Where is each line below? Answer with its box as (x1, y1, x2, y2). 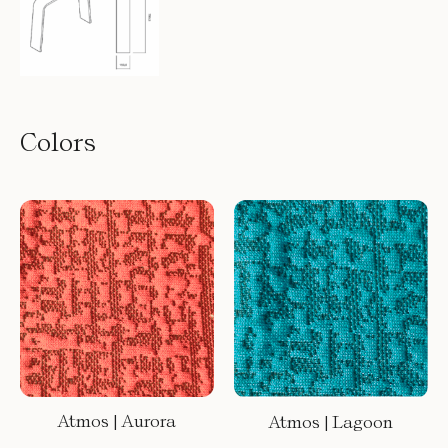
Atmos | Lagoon (268, 410, 394, 432)
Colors (20, 126, 96, 158)
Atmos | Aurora (57, 410, 177, 432)
